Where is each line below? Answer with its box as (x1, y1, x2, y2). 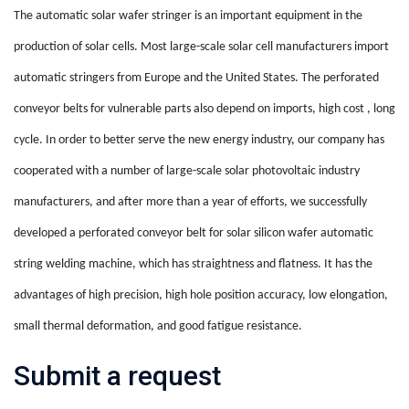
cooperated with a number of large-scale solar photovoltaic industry (14, 164, 360, 179)
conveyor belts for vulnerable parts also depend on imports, (14, 102, 319, 117)
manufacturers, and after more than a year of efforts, (14, 195, 290, 210)
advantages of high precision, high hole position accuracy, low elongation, (14, 288, 388, 303)
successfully (309, 195, 367, 210)
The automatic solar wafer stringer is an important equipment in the (14, 9, 362, 24)
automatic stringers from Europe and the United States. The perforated (14, 71, 379, 86)
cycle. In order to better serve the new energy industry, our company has (14, 133, 384, 148)
